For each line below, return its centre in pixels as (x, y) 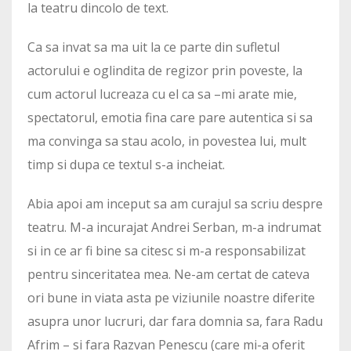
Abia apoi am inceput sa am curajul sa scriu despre (175, 204)
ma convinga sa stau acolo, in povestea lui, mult (167, 141)
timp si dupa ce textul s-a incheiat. (126, 165)
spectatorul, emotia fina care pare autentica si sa (170, 118)
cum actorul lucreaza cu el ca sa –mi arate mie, (162, 94)
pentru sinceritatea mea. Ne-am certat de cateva (168, 275)
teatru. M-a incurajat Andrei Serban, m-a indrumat (174, 228)
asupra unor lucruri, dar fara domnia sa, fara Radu (175, 322)
